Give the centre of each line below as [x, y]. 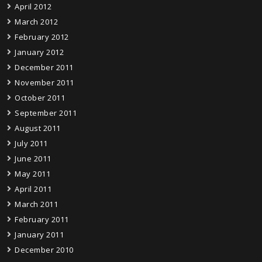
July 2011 [31, 143]
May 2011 [32, 174]
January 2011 [39, 235]
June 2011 [33, 158]
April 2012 [33, 6]
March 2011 [36, 204]
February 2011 [42, 219]
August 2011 [38, 128]
